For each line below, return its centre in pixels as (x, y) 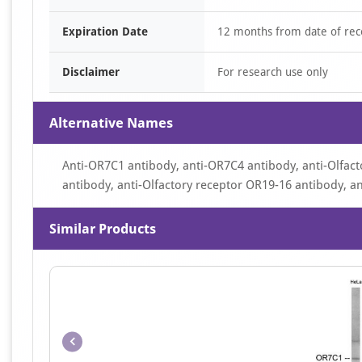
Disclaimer (91, 72)
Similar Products (103, 229)
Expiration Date (105, 32)
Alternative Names (111, 123)
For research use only (273, 72)
